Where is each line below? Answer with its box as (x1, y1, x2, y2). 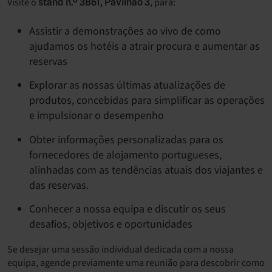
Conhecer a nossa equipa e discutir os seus (29, 202, 226, 217)
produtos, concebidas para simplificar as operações (29, 93, 265, 109)
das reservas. (29, 177, 89, 193)
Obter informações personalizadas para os (29, 132, 223, 148)
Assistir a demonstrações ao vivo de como (29, 23, 221, 39)
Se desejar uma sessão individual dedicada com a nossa (7, 243, 234, 257)
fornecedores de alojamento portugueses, (29, 147, 222, 163)
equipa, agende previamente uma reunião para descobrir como (7, 256, 265, 270)
